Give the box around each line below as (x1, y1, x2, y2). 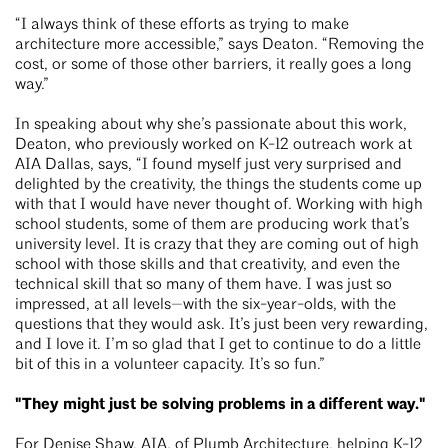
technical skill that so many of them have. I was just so (15, 277, 392, 293)
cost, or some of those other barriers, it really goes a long (15, 57, 412, 73)
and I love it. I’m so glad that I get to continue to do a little (15, 337, 421, 353)
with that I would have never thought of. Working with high (15, 197, 423, 213)
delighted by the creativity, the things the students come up (15, 177, 422, 193)
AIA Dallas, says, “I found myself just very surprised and (15, 157, 402, 173)
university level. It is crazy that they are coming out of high (15, 237, 419, 253)
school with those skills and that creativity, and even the (15, 257, 400, 273)
